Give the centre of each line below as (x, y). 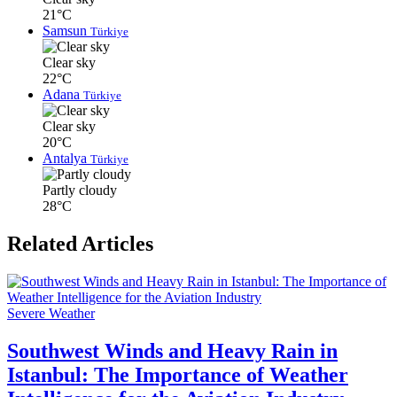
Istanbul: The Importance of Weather (178, 375)
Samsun (66, 31)
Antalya (66, 159)
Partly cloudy (80, 191)
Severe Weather (51, 314)
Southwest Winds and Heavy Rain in (172, 351)
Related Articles (80, 244)
